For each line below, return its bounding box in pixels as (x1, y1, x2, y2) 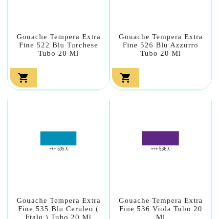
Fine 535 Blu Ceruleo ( (18, 204, 99, 213)
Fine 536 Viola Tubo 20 (119, 204, 202, 213)
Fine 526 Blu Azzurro (123, 41, 198, 49)
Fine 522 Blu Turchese (19, 41, 98, 49)
